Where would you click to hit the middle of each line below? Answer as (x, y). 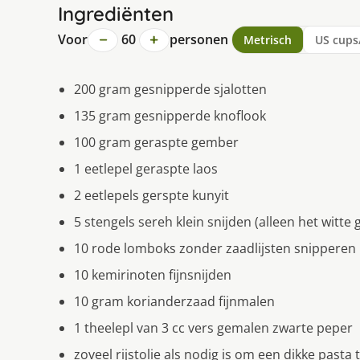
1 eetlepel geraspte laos (146, 169)
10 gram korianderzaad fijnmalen (174, 302)
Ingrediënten (116, 14)
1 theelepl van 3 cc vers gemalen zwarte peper (213, 328)
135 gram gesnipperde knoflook (170, 116)
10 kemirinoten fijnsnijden (153, 275)
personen (198, 40)
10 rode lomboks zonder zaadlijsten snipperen (215, 249)
